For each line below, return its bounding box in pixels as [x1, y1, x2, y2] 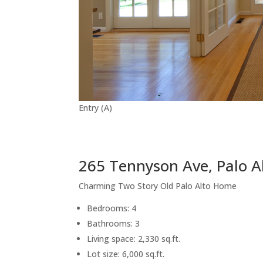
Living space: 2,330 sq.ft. [87, 232, 181, 244]
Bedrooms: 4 [87, 202, 137, 214]
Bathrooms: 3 [87, 217, 140, 229]
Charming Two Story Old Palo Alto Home [79, 180, 237, 191]
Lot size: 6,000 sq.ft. [87, 248, 165, 259]
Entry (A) [79, 102, 113, 113]
